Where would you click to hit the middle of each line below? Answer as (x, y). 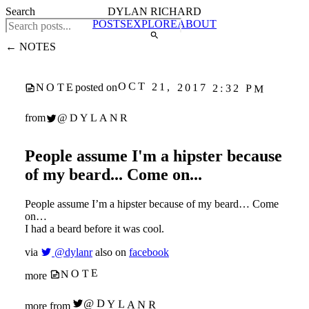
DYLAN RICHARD (154, 11)
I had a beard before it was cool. (94, 228)
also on (111, 252)
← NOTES (31, 47)
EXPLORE (152, 24)
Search (20, 11)
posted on (96, 87)
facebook (149, 252)
